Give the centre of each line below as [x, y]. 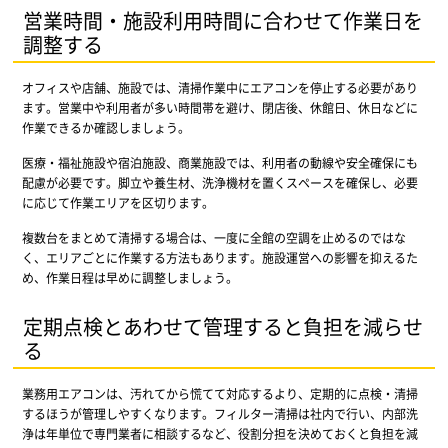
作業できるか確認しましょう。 [105, 127]
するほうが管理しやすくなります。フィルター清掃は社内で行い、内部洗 [219, 413]
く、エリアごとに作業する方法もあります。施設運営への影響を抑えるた [219, 257]
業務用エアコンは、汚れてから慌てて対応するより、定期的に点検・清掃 [219, 393]
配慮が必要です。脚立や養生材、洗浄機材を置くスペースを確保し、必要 [219, 182]
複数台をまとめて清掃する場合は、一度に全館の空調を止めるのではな [213, 237]
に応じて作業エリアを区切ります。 [117, 202]
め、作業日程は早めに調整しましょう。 [129, 277]
